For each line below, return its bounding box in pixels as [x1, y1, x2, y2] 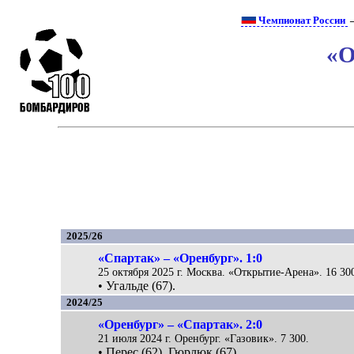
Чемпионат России [256, 15, 348, 26]
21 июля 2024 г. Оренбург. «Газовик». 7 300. [98, 331, 310, 345]
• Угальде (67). [98, 278, 176, 292]
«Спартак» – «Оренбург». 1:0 [98, 250, 263, 265]
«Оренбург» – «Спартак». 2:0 [98, 317, 263, 331]
